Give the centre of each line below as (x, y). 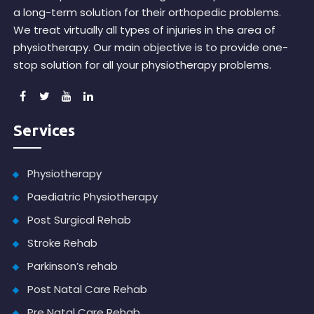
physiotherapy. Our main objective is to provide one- (151, 48)
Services (45, 130)
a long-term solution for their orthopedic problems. (148, 13)
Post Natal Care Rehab (88, 289)
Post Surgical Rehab (80, 220)
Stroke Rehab (63, 243)
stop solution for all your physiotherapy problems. (143, 65)
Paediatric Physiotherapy (93, 197)
